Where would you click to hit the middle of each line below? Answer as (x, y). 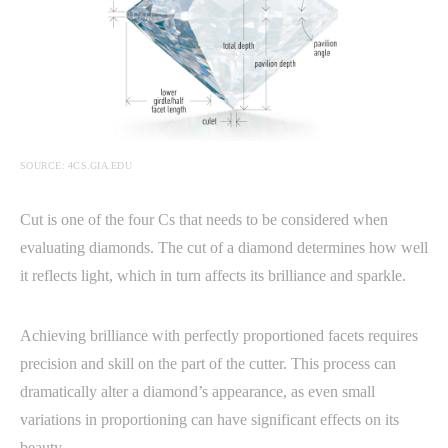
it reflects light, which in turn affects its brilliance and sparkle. (213, 275)
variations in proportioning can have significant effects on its (209, 419)
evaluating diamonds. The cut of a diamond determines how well (224, 247)
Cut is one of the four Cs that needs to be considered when (204, 219)
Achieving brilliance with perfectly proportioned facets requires (219, 335)
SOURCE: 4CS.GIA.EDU (76, 165)
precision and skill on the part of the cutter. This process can (208, 363)
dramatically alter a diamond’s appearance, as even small (197, 391)
